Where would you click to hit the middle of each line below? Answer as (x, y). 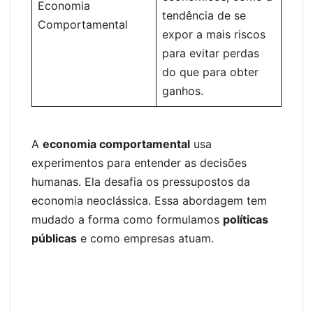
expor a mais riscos (214, 34)
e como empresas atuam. (145, 238)
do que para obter (210, 72)
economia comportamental (116, 144)
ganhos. (183, 90)
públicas (54, 238)
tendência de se (204, 15)
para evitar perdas (211, 53)
